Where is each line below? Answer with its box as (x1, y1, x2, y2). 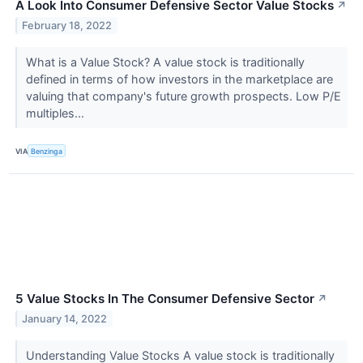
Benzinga (31, 146, 63, 156)
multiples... (25, 106, 88, 121)
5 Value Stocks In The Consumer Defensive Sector (15, 291, 314, 307)
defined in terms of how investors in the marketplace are (25, 72, 333, 87)
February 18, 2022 (22, 19, 113, 32)
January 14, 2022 (22, 313, 108, 325)
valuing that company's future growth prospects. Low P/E (25, 89, 341, 104)
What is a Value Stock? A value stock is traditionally (25, 55, 305, 70)
